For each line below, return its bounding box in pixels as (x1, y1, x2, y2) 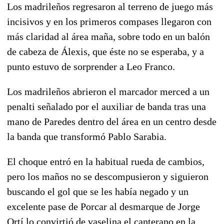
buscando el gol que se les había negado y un (7, 185, 188, 197)
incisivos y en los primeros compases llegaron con (7, 15, 211, 27)
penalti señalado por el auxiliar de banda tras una (7, 100, 206, 112)
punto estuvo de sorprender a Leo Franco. (7, 60, 175, 72)
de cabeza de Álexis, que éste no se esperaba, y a (7, 45, 204, 57)
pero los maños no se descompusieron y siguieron (7, 170, 208, 182)
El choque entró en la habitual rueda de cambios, (7, 155, 204, 167)
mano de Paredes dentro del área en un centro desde (7, 115, 216, 127)
